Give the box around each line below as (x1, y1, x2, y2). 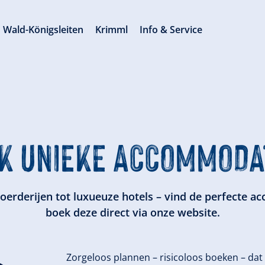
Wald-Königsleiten (3, 23, 84, 36)
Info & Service (140, 23, 203, 36)
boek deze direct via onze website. (45, 205, 220, 219)
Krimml (95, 23, 128, 36)
